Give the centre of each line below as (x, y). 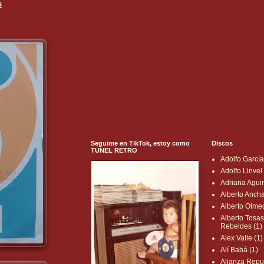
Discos (222, 143)
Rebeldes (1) (242, 227)
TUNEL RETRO (114, 151)
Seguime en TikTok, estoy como (141, 143)
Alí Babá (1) (240, 250)
